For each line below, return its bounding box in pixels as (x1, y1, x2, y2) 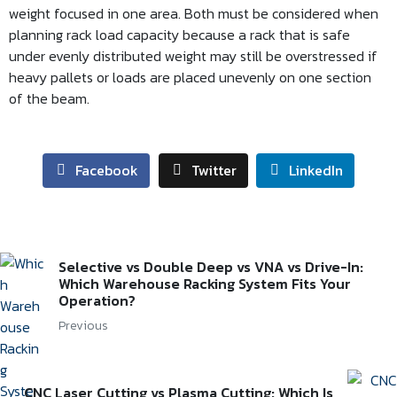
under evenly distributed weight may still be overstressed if (9, 45, 378, 66)
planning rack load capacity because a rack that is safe (9, 24, 350, 45)
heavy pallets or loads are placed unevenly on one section (9, 66, 371, 88)
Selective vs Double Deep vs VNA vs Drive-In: (58, 256, 363, 278)
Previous (58, 316, 108, 336)
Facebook (74, 160, 138, 182)
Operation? (58, 290, 136, 312)
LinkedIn (289, 160, 344, 182)
